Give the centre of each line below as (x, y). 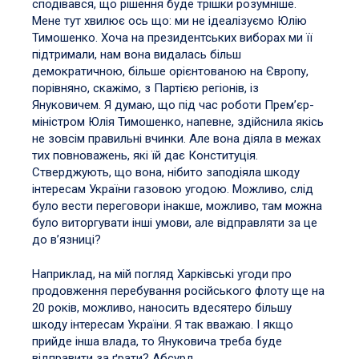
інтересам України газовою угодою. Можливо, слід (173, 189)
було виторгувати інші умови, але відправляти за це (175, 222)
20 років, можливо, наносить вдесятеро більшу (162, 308)
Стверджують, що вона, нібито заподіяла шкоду (166, 172)
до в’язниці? (67, 239)
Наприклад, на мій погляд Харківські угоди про (162, 274)
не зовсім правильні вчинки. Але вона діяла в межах (176, 138)
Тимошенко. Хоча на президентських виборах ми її (172, 37)
